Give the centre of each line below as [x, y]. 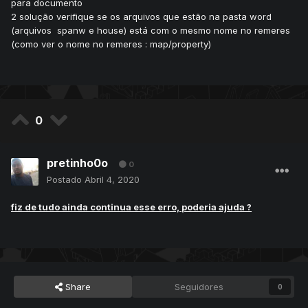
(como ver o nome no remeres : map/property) [111, 44]
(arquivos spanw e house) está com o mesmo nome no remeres [151, 31]
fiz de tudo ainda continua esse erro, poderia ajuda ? [131, 207]
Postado [66, 180]
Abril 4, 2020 [112, 180]
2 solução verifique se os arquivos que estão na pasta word [141, 17]
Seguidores [199, 287]
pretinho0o [77, 163]
